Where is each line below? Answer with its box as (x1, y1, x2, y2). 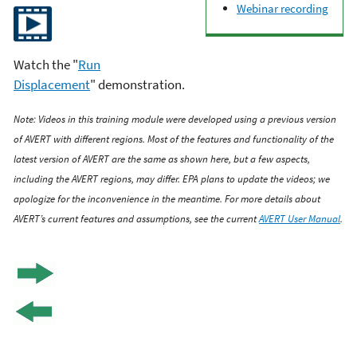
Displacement (14, 76, 90, 94)
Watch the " (14, 56, 78, 74)
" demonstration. (90, 76, 185, 94)
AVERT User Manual (259, 212, 340, 226)
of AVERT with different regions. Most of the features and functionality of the (14, 132, 334, 146)
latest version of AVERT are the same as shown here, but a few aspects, (14, 152, 310, 166)
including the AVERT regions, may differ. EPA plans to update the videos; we (14, 172, 330, 186)
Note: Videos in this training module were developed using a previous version (14, 112, 336, 126)
